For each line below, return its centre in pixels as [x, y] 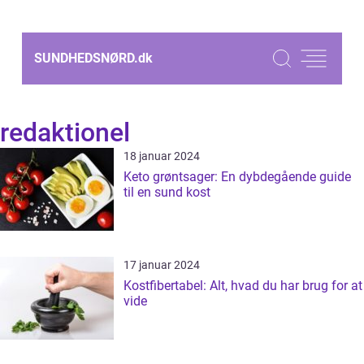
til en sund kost [167, 192]
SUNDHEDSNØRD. [86, 58]
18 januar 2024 [162, 156]
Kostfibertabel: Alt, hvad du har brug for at [243, 286]
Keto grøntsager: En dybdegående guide [237, 177]
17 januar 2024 [162, 265]
